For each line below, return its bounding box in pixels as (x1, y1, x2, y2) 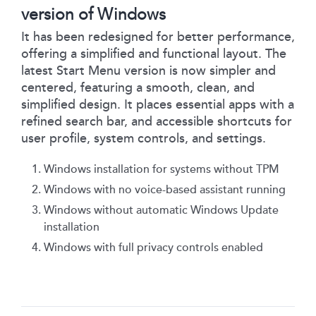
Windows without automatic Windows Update (44, 202, 279, 217)
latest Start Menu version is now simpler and (21, 62, 276, 78)
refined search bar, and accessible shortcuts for (21, 113, 292, 129)
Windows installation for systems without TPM (44, 162, 279, 176)
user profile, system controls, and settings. (21, 130, 266, 146)
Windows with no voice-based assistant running (44, 182, 286, 197)
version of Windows (21, 4, 166, 25)
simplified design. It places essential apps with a (21, 96, 294, 112)
